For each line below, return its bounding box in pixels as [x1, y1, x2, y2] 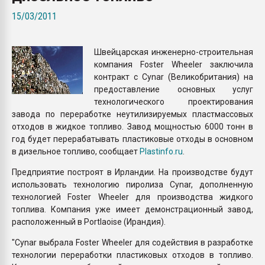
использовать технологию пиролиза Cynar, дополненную [12, 179, 253, 189]
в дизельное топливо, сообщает [12, 146, 140, 156]
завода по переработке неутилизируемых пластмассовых [12, 109, 253, 119]
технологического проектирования [94, 96, 253, 106]
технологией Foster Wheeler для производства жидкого [12, 192, 253, 202]
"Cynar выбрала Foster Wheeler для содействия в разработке [12, 237, 253, 247]
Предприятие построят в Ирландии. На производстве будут [12, 167, 253, 177]
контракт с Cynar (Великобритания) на [94, 72, 253, 82]
